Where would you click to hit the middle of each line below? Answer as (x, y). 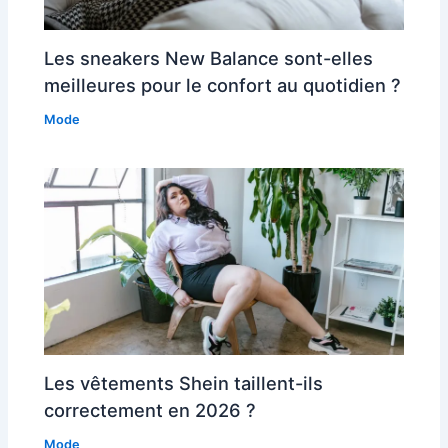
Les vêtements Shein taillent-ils (184, 382)
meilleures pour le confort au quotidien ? (223, 85)
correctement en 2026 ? (150, 409)
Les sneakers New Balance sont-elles (209, 58)
